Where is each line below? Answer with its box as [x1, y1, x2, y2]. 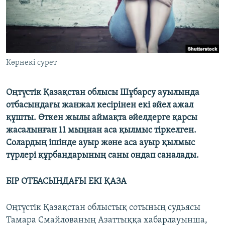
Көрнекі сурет [6, 59, 57, 67]
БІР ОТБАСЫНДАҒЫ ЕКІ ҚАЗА [6, 177, 127, 187]
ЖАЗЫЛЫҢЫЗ [9, 5, 51, 12]
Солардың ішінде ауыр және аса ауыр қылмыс [6, 138, 195, 148]
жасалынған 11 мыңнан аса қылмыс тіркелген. [6, 126, 196, 136]
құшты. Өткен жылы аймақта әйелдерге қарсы [6, 113, 197, 123]
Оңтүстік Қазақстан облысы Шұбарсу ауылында [6, 88, 199, 98]
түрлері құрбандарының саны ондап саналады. [6, 151, 199, 161]
